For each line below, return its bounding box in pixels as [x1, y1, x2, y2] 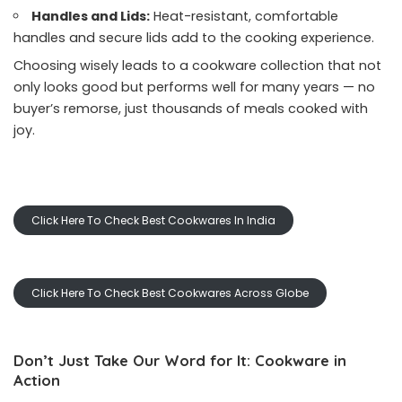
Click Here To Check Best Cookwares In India [31, 213, 275, 228]
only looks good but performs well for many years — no [13, 78, 375, 96]
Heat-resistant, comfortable [150, 7, 339, 25]
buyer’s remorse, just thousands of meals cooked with [13, 100, 368, 118]
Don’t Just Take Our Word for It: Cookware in [13, 351, 346, 370]
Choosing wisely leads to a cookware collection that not [13, 57, 381, 74]
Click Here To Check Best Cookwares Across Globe [31, 285, 309, 301]
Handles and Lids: [31, 7, 151, 25]
